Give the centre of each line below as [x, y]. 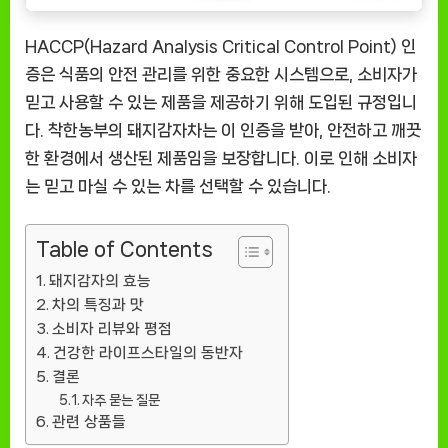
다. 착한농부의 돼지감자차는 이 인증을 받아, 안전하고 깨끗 [223, 129]
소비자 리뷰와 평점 [111, 328]
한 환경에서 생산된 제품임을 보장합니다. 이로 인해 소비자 [221, 157]
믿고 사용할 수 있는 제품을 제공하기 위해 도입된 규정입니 [221, 101]
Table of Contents [124, 249]
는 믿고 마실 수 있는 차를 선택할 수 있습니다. [178, 185]
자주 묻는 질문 [121, 399]
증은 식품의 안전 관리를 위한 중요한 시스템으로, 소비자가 [221, 73]
